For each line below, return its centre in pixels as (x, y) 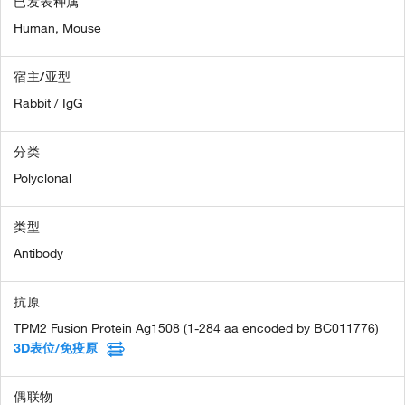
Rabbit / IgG (48, 103)
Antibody (38, 253)
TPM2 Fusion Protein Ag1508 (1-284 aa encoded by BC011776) (196, 328)
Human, (36, 28)
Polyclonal (42, 178)
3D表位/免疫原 (56, 348)
